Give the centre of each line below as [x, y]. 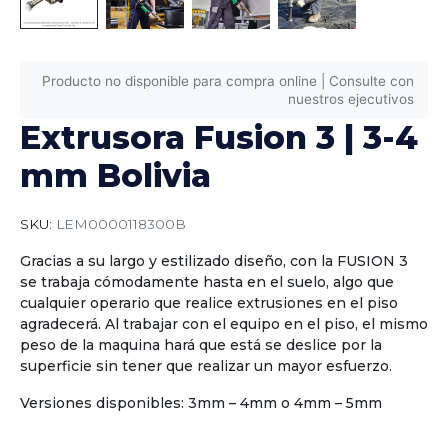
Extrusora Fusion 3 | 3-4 [219, 137]
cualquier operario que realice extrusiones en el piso [209, 303]
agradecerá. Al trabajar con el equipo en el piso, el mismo [224, 324]
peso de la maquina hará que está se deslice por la [201, 345]
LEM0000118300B [121, 223]
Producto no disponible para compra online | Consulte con [228, 80]
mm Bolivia [115, 175]
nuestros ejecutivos [351, 98]
